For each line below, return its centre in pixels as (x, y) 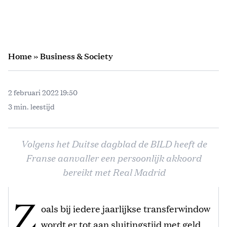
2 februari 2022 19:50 (43, 92)
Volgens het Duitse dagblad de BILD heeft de (113, 143)
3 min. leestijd (31, 106)
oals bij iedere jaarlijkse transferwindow (126, 208)
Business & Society (77, 56)
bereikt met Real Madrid (113, 172)
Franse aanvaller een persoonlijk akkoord (113, 157)
